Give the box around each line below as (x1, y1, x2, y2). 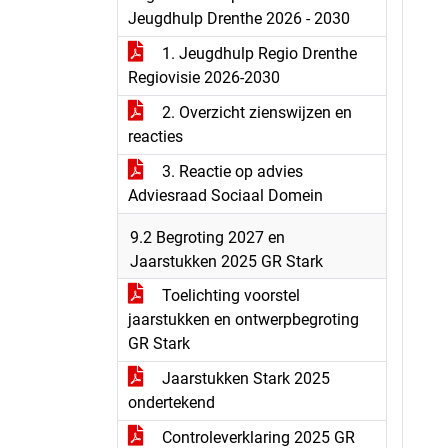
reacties (128, 127, 183, 146)
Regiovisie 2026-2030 (128, 68, 280, 87)
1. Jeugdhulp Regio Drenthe (158, 44, 357, 63)
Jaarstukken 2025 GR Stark (130, 252, 323, 271)
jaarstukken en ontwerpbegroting (128, 310, 359, 329)
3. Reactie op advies (158, 162, 303, 181)
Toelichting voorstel (158, 286, 300, 305)
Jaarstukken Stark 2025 (158, 369, 330, 388)
